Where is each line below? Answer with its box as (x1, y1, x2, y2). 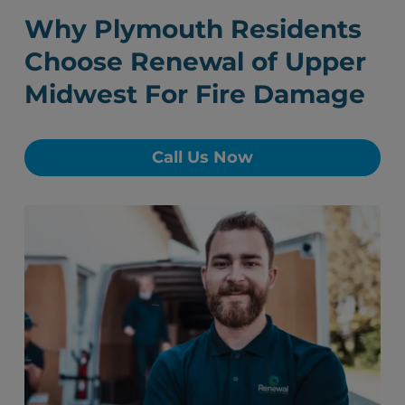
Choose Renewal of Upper (24, 46, 367, 78)
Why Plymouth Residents (24, 14, 363, 45)
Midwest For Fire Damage (24, 79, 366, 110)
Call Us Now (152, 147, 253, 168)
